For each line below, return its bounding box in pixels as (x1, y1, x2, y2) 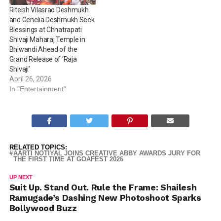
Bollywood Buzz (9, 203, 77, 214)
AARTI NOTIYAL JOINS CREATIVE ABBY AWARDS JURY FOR (13, 149, 200, 157)
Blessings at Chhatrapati (9, 26, 82, 34)
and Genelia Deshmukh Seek (9, 16, 95, 24)
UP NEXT (9, 174, 33, 181)
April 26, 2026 (9, 75, 52, 83)
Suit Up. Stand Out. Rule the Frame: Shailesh (9, 183, 197, 193)
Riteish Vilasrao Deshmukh (9, 6, 89, 14)
